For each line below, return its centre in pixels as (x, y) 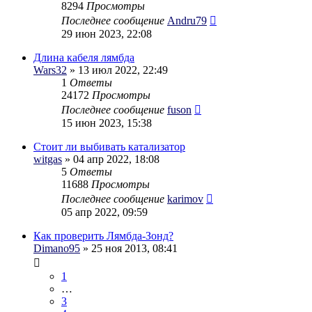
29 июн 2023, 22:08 (107, 33)
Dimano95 (57, 248)
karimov (185, 198)
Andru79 (187, 20)
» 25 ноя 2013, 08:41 (129, 248)
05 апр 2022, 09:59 (104, 212)
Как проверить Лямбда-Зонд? (103, 235)
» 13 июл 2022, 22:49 (117, 70)
